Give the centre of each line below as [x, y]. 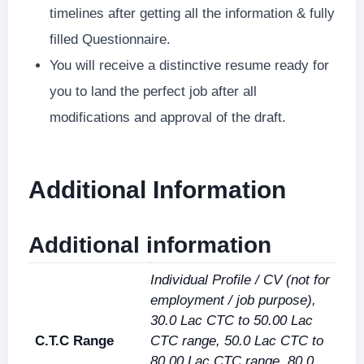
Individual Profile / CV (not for [240, 280]
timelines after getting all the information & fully [192, 13]
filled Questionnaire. [110, 39]
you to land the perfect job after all [153, 91]
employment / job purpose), [233, 300]
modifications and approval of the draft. [167, 117]
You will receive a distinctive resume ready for [189, 65]
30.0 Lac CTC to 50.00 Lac [232, 321]
